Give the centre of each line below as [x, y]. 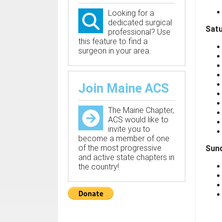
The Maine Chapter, [141, 110]
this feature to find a [113, 41]
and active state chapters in [126, 157]
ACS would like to [138, 119]
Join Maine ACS [124, 88]
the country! [99, 166]
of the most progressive [120, 148]
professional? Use [139, 32]
